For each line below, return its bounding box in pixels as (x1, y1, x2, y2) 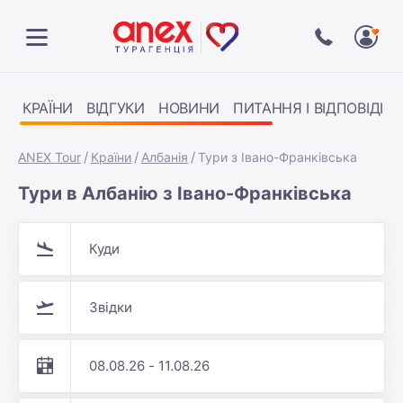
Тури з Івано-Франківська (198, 149, 357, 165)
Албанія (141, 149, 188, 165)
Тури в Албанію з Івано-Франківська (18, 183, 352, 204)
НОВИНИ (157, 99, 219, 117)
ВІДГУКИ (86, 99, 145, 117)
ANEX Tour (18, 149, 81, 165)
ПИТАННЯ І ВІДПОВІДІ (232, 99, 383, 117)
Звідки (89, 299, 132, 316)
